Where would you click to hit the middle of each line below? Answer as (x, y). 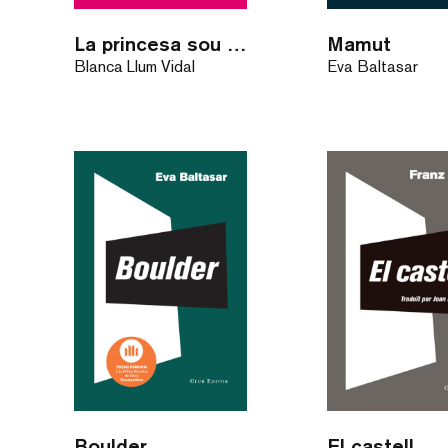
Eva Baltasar (373, 66)
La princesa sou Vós (236, 43)
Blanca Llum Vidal (134, 66)
